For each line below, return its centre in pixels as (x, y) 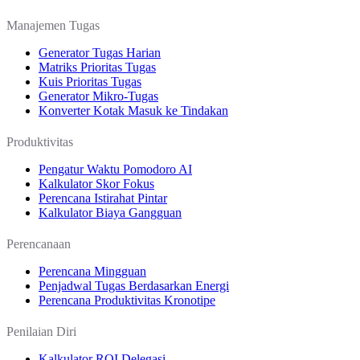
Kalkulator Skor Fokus (96, 183)
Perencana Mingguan (92, 272)
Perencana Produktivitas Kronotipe (127, 301)
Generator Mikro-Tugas (98, 96)
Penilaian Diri (41, 332)
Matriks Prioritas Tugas (97, 67)
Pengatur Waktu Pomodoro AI (115, 169)
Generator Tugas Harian (100, 52)
